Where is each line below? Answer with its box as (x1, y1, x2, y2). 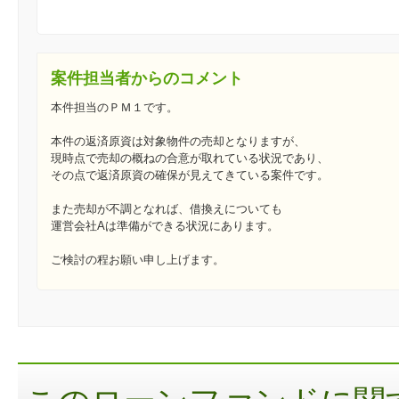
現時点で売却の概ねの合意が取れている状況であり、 (51, 151, 329, 166)
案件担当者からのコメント (51, 69, 243, 88)
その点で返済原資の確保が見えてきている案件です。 (51, 168, 329, 183)
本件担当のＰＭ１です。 (51, 101, 178, 115)
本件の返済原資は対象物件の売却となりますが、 (51, 134, 305, 149)
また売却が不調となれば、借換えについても (51, 202, 282, 216)
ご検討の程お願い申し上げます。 (51, 253, 224, 267)
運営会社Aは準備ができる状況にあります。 (51, 219, 279, 233)
